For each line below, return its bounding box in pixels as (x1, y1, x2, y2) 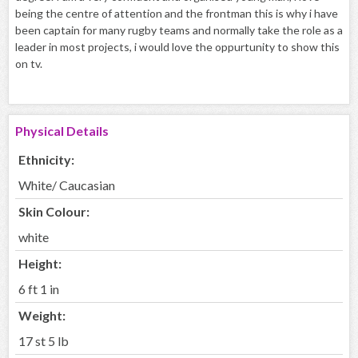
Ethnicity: (18, 152, 74, 168)
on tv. (15, 57, 42, 71)
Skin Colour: (18, 204, 89, 220)
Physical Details (15, 123, 109, 139)
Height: (18, 256, 62, 272)
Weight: (18, 308, 66, 324)
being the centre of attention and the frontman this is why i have (15, 6, 338, 21)
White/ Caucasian (18, 177, 115, 193)
